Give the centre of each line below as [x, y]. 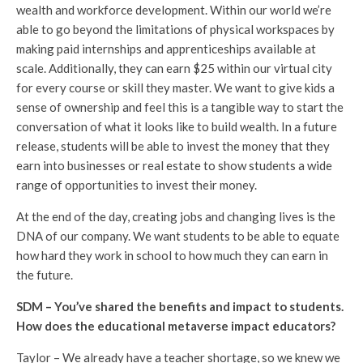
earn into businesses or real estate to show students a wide [174, 165]
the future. [45, 274]
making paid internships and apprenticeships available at [166, 48]
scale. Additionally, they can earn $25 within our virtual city [174, 68]
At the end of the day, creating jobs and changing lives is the [176, 216]
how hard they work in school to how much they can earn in [172, 255]
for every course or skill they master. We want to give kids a [175, 87]
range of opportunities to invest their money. [137, 184]
